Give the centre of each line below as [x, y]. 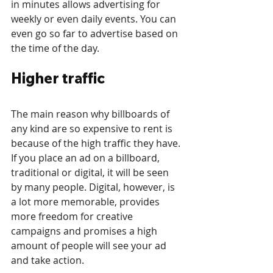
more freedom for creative [73, 217]
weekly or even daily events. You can [95, 19]
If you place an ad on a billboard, [87, 158]
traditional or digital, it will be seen [91, 173]
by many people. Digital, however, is [94, 187]
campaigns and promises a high [85, 231]
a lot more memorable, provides [87, 202]
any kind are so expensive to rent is [93, 129]
